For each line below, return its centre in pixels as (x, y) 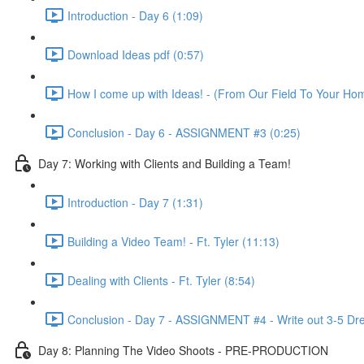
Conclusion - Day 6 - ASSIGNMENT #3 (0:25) (184, 132)
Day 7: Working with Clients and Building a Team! (165, 163)
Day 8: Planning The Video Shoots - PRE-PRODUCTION (183, 350)
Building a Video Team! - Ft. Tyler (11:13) (173, 241)
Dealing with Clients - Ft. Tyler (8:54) (161, 280)
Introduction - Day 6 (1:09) (135, 15)
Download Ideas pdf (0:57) (136, 54)
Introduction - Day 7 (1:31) (135, 202)
